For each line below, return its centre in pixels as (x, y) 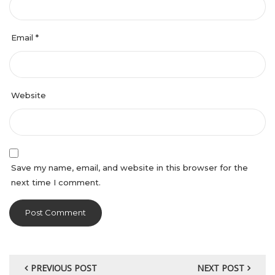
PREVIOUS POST (64, 268)
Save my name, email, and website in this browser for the (130, 167)
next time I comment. (56, 182)
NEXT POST (221, 268)
